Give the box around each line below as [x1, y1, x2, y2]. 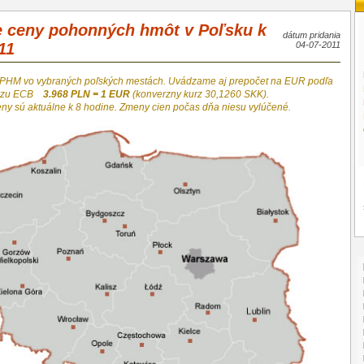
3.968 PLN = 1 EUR [43, 89, 132, 101]
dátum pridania [283, 30, 340, 41]
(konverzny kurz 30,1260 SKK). [132, 89, 269, 101]
